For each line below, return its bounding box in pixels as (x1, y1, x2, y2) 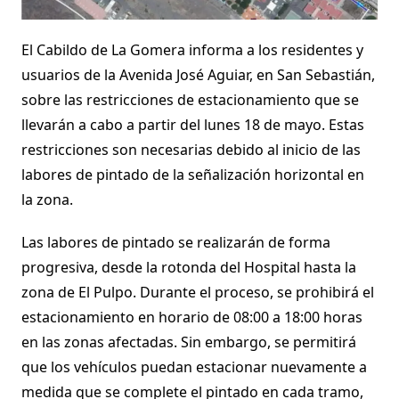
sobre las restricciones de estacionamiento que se (20, 89, 359, 110)
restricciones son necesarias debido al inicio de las (20, 139, 361, 159)
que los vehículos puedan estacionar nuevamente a (20, 356, 367, 377)
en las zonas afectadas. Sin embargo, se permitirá (20, 331, 356, 352)
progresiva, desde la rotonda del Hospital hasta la (20, 256, 356, 277)
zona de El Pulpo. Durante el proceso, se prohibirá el (20, 281, 374, 302)
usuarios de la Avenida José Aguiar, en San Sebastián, (20, 64, 375, 85)
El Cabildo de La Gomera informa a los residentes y (20, 39, 363, 60)
